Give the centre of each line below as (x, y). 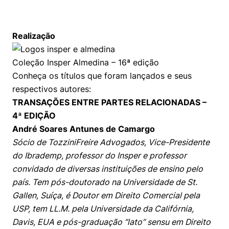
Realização (34, 36)
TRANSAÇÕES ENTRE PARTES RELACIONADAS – (109, 102)
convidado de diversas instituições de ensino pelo (108, 169)
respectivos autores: (52, 89)
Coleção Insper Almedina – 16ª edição (86, 62)
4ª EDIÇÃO (34, 116)
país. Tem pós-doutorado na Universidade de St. (105, 182)
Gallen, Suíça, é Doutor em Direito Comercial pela (106, 195)
